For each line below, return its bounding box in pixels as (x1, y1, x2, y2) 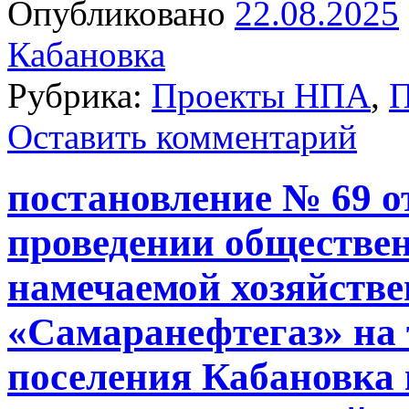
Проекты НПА (152, 76, 371, 116)
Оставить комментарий (7, 117, 357, 157)
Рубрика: (7, 76, 142, 116)
